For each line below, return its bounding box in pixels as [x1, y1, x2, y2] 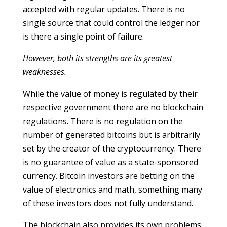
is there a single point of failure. [22, 31, 144, 42]
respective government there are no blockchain [22, 102, 203, 113]
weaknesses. [22, 66, 66, 78]
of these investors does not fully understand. [22, 198, 193, 209]
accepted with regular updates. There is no [22, 4, 185, 15]
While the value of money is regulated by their [22, 88, 198, 99]
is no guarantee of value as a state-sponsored [22, 157, 198, 168]
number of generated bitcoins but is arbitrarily [22, 129, 200, 140]
